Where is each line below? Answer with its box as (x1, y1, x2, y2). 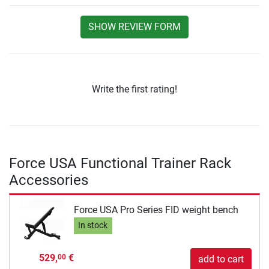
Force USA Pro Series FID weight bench (73, 204, 238, 216)
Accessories (9, 172, 88, 189)
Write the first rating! (92, 83, 177, 95)
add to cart (198, 253, 244, 265)
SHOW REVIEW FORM (88, 21, 181, 33)
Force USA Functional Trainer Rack (9, 155, 231, 172)
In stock (78, 220, 108, 231)
